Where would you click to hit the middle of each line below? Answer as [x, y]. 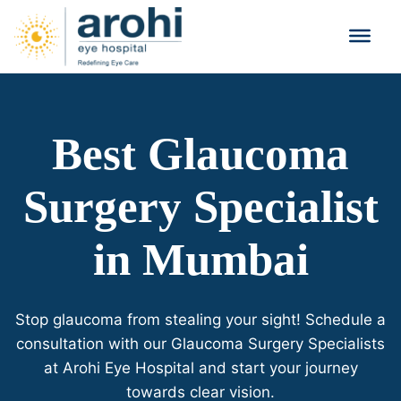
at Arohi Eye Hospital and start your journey [200, 367]
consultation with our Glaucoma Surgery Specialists [200, 343]
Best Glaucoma [200, 153]
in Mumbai [200, 259]
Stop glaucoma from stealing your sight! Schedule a [200, 319]
